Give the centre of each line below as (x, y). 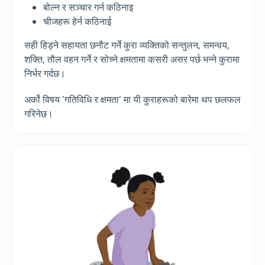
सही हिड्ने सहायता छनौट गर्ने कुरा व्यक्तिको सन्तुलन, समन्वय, (127, 45)
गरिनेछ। (39, 113)
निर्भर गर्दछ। (45, 73)
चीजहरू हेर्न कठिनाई (77, 21)
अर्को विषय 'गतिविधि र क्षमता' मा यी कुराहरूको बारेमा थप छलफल (132, 99)
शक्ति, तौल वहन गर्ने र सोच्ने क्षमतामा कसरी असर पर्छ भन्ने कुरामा (132, 59)
